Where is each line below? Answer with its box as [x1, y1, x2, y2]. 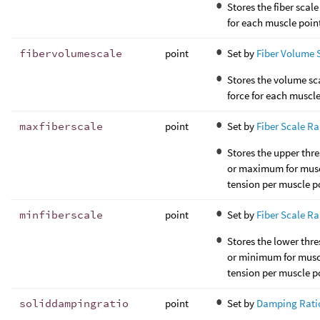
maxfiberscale [19, 119, 103, 134]
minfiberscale [19, 208, 103, 222]
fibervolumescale [19, 46, 122, 61]
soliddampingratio [19, 296, 129, 311]
